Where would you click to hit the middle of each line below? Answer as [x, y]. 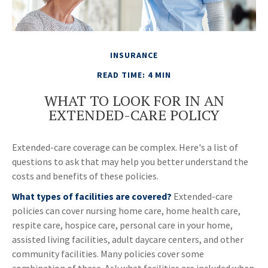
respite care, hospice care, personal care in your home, [122, 225]
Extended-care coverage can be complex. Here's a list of [125, 147]
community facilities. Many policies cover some [108, 254]
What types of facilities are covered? [92, 197]
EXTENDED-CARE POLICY [134, 115]
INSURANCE [134, 55]
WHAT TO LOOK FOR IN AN [134, 101]
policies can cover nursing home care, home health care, [126, 211]
